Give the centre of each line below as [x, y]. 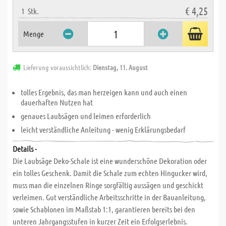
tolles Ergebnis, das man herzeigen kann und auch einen [104, 92]
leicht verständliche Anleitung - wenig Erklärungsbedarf [103, 129]
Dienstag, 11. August [120, 67]
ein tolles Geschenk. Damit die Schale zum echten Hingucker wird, [110, 173]
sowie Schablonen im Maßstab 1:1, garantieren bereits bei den [104, 209]
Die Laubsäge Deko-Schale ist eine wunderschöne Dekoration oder [110, 161]
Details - [25, 149]
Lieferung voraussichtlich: [58, 67]
